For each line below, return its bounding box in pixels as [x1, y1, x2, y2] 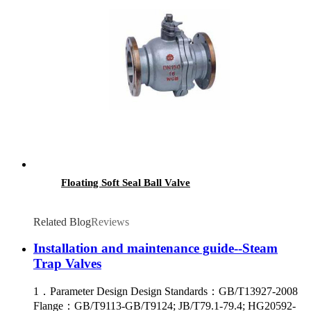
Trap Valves [33, 256, 101, 271]
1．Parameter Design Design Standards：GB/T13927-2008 [33, 285, 298, 298]
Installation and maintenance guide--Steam [33, 241, 278, 256]
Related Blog [33, 215, 91, 228]
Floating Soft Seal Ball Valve [61, 176, 190, 188]
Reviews [91, 215, 129, 228]
